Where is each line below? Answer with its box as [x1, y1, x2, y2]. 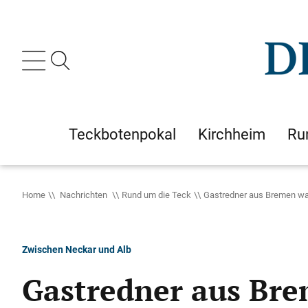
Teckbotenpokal [69, 124, 176, 144]
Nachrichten [58, 188, 109, 201]
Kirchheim [198, 124, 265, 144]
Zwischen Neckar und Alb [22, 243, 131, 256]
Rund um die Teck [122, 188, 191, 201]
